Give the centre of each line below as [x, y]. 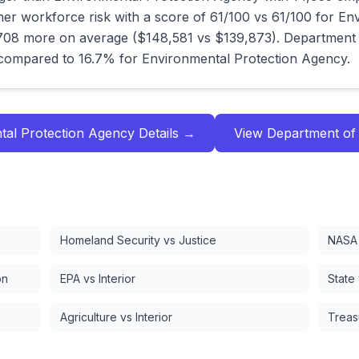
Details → [165, 133]
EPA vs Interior [97, 278]
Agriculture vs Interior [116, 317]
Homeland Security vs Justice [138, 240]
